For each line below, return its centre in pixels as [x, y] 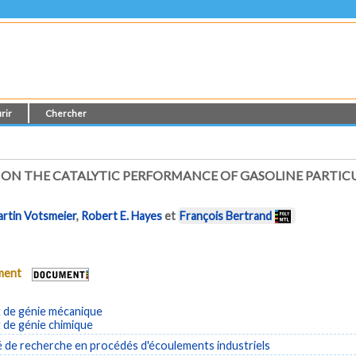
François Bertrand [226, 216]
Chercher [66, 113]
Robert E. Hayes [122, 216]
